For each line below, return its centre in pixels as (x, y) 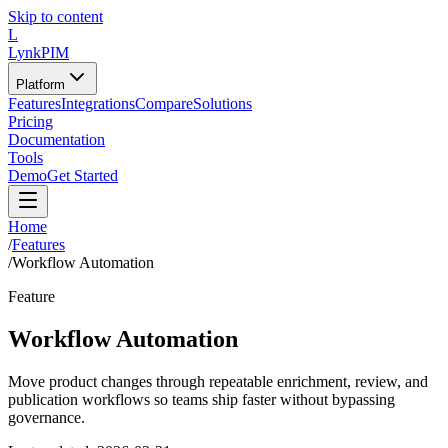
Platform (40, 84)
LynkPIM (38, 52)
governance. (46, 417)
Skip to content (55, 16)
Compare (164, 103)
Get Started (82, 175)
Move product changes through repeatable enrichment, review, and (218, 381)
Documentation (56, 139)
